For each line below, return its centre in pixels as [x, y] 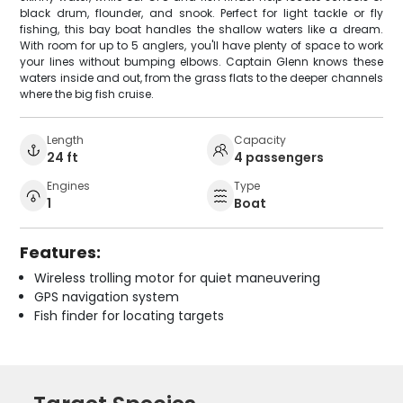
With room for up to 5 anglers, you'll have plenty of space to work [201, 45]
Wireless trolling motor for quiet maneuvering [178, 278]
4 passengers [279, 157]
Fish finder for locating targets [130, 315]
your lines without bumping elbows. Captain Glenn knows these [201, 61]
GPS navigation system [107, 296]
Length [66, 139]
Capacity [260, 139]
